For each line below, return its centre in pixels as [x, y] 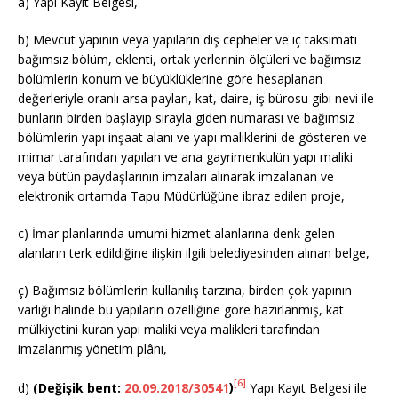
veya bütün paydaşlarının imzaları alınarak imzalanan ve [176, 176]
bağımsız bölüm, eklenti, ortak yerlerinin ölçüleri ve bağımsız [189, 59]
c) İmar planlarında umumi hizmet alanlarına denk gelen [176, 233]
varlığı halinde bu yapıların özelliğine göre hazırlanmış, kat [181, 309]
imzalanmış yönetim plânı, [92, 348]
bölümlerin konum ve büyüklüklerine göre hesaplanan [170, 78]
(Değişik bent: [79, 387]
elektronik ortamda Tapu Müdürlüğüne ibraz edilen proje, [181, 195]
